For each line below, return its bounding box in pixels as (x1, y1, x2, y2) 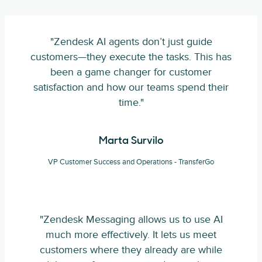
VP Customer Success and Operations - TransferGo (48, 157, 214, 167)
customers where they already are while (40, 244, 222, 257)
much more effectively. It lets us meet (46, 229, 216, 242)
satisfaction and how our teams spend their (33, 81, 229, 94)
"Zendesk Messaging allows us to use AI (39, 213, 223, 226)
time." (118, 96, 144, 109)
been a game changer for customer (50, 66, 212, 79)
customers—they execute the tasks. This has (30, 51, 232, 64)
